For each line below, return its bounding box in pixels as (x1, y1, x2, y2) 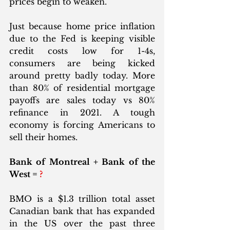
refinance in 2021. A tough (9, 107, 155, 118)
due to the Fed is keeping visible (9, 33, 155, 44)
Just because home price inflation (9, 21, 155, 32)
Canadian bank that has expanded (9, 206, 155, 217)
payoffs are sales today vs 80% (9, 95, 155, 106)
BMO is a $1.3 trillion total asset (9, 194, 155, 204)
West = (9, 169, 40, 180)
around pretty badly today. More (9, 70, 155, 81)
